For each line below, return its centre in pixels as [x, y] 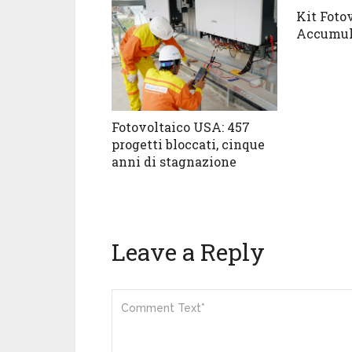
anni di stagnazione [174, 161]
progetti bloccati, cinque [188, 144]
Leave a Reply [188, 252]
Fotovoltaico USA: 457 [181, 127]
